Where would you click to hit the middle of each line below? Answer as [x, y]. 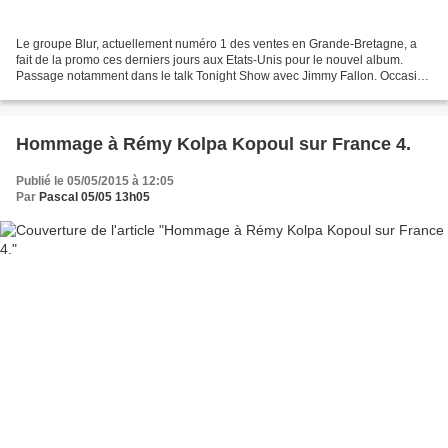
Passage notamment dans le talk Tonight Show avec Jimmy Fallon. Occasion [223, 76]
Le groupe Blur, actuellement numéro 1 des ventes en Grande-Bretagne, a [216, 44]
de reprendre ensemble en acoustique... [124, 92]
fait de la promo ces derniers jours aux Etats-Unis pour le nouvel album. [209, 60]
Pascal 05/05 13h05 [94, 197]
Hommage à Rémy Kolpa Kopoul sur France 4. [213, 144]
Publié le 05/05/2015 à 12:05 [95, 181]
